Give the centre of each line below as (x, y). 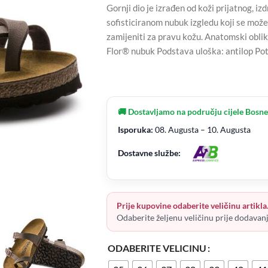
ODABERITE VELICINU (157, 248)
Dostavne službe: (149, 153)
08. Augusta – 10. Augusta (202, 130)
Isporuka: (135, 130)
